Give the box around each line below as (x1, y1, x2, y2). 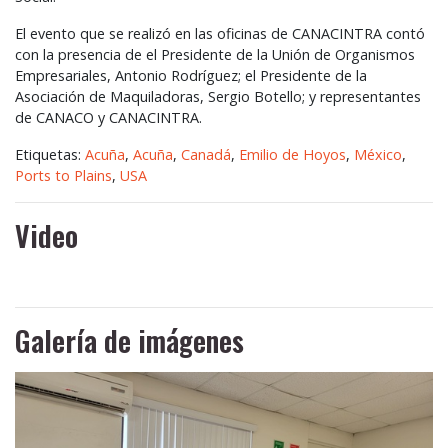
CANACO (36, 108, 94, 128)
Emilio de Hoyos (239, 145, 346, 165)
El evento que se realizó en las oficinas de (15, 24, 292, 44)
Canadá (181, 145, 231, 165)
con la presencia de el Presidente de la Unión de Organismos (15, 45, 415, 65)
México (354, 145, 402, 165)
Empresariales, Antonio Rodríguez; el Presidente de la (15, 66, 367, 86)
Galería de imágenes (15, 320, 244, 362)
